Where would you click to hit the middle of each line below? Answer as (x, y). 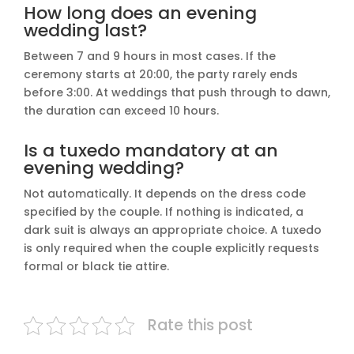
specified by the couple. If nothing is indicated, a (164, 211)
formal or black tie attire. (96, 266)
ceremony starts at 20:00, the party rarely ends (161, 74)
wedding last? (85, 30)
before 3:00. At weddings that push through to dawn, (177, 92)
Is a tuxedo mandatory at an (151, 150)
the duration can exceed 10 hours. (121, 110)
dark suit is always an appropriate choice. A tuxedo (173, 230)
